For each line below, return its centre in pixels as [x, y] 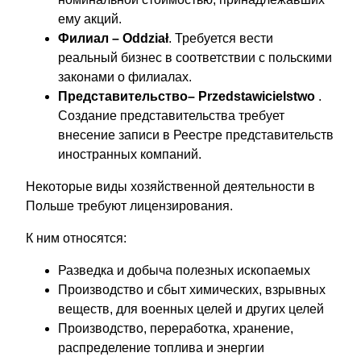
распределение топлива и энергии [161, 347]
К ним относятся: [76, 238]
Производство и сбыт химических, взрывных [192, 289]
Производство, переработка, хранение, [176, 328]
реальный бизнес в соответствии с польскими [195, 57]
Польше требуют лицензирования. [129, 205]
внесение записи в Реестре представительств [196, 135]
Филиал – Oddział [113, 38]
